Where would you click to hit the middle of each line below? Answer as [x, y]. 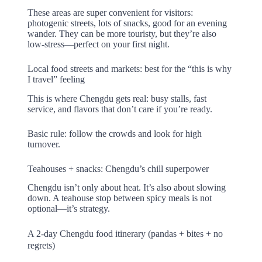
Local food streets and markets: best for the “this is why [129, 68]
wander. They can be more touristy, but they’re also [122, 33]
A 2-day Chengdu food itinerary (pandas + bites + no [125, 234]
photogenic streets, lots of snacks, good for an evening [127, 23]
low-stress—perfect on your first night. [98, 44]
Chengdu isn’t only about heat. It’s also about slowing [126, 188]
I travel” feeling [56, 79]
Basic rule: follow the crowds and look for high [114, 133]
